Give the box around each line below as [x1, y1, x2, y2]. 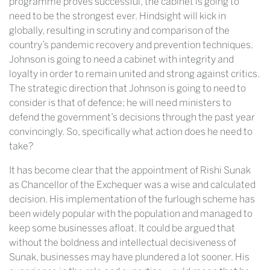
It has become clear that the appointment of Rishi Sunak [9, 165, 251, 177]
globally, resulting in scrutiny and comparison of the [9, 25, 230, 37]
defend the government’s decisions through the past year [9, 111, 255, 124]
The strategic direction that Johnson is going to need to [9, 83, 246, 95]
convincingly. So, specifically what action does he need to [9, 126, 253, 138]
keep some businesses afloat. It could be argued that [9, 222, 235, 234]
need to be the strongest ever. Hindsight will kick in [9, 10, 226, 22]
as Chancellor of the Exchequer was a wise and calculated [9, 179, 256, 191]
